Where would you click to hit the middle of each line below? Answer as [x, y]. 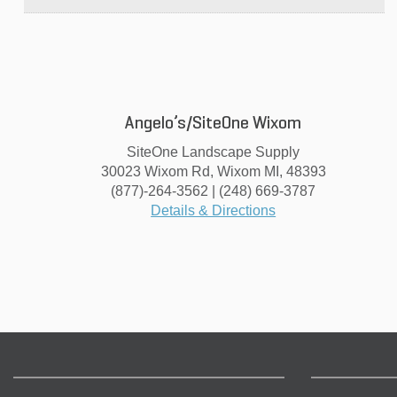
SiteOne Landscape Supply [214, 152]
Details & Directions [214, 210]
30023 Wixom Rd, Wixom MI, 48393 [213, 171]
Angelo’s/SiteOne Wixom [214, 124]
